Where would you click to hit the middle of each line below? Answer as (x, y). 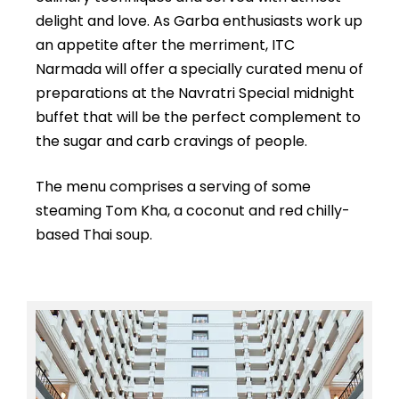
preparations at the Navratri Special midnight (195, 93)
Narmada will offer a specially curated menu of (199, 69)
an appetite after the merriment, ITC (165, 45)
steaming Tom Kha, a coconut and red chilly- (193, 210)
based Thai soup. (94, 234)
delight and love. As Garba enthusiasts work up (199, 20)
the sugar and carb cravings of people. (171, 141)
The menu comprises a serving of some (173, 186)
